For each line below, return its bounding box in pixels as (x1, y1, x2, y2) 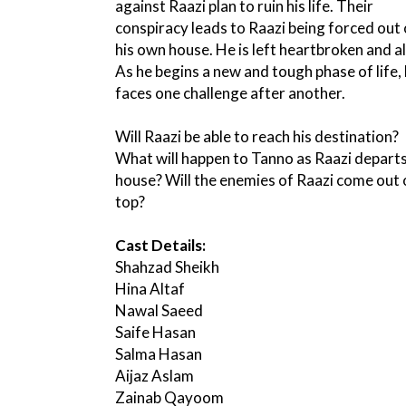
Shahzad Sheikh (115, 257, 219, 277)
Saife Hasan (115, 323, 196, 343)
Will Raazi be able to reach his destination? (115, 127, 399, 147)
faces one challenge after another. (115, 83, 345, 103)
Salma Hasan (115, 344, 202, 364)
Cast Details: (115, 236, 206, 256)
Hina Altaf (115, 279, 185, 299)
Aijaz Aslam (115, 366, 194, 386)
